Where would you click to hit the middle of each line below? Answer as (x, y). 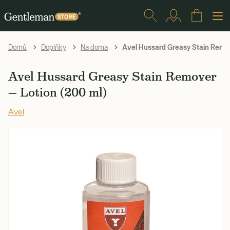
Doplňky (54, 47)
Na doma (94, 47)
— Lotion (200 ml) (57, 92)
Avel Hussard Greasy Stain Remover (112, 76)
